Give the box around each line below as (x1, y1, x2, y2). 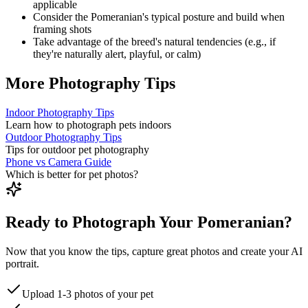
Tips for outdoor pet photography (5, 143, 149, 155)
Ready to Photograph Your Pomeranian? (5, 213, 292, 232)
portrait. (5, 258, 39, 270)
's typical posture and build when (142, 10, 285, 23)
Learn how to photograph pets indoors (5, 118, 171, 131)
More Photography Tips (5, 74, 175, 92)
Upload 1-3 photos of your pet (22, 288, 153, 300)
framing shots (33, 23, 91, 35)
